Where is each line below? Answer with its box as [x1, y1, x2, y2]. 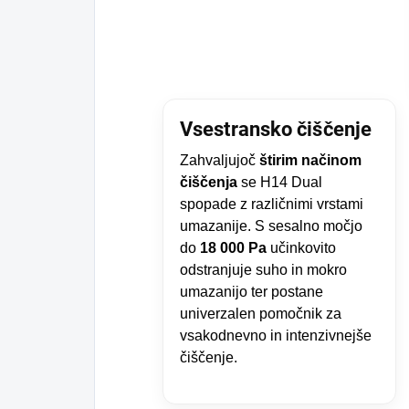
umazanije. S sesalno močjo [180, 217, 362, 234]
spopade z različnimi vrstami [180, 195, 363, 212]
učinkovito [267, 239, 336, 256]
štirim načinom [259, 152, 362, 168]
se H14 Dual [237, 173, 322, 190]
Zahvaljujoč [180, 152, 259, 168]
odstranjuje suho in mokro [180, 261, 347, 278]
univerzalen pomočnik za [180, 305, 341, 321]
